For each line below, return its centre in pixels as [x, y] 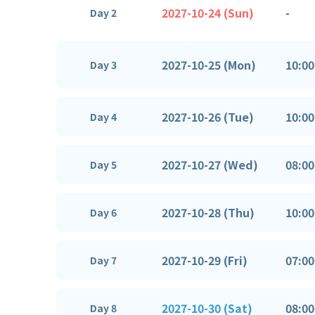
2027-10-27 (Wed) [210, 164]
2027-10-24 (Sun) [208, 12]
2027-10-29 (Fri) [205, 260]
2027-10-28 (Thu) [208, 212]
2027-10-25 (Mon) [209, 64]
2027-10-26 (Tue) [208, 116]
